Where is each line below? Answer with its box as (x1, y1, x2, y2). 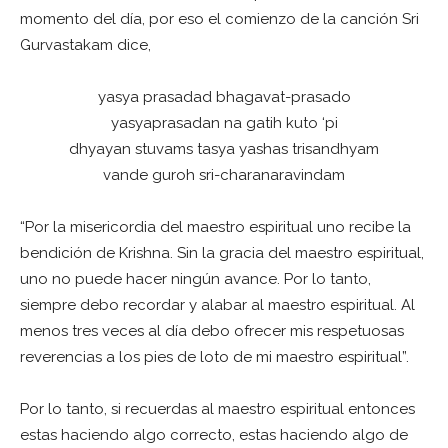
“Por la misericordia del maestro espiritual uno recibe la (20, 218, 411, 237)
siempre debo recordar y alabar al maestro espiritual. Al (20, 296, 415, 315)
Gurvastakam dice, (20, 36, 151, 55)
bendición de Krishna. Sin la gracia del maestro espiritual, (20, 244, 424, 263)
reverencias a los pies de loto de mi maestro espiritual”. (20, 348, 409, 367)
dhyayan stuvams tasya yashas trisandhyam (69, 140, 379, 159)
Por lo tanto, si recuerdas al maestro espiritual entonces (20, 400, 415, 419)
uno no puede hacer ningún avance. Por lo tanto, (20, 270, 371, 289)
